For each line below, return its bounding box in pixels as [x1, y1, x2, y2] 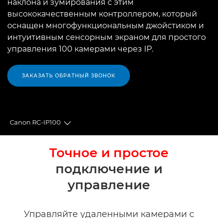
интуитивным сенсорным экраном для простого [7, 32, 206, 42]
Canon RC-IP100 [10, 118, 61, 127]
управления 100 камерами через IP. [7, 44, 153, 54]
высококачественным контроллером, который [7, 9, 197, 18]
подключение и [55, 161, 163, 177]
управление [68, 177, 150, 193]
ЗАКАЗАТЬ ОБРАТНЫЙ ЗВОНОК [22, 72, 115, 79]
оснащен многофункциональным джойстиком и [7, 20, 204, 30]
